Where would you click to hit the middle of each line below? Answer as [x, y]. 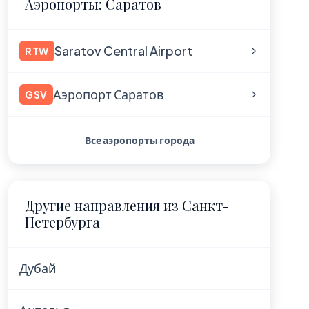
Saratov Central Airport [124, 51]
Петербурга [62, 222]
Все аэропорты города [139, 140]
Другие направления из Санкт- [127, 205]
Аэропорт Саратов [109, 94]
